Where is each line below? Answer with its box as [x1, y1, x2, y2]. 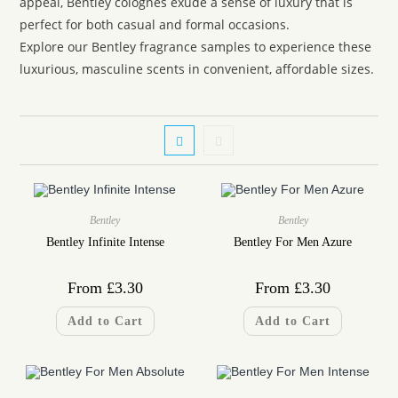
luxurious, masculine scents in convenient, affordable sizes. [20, 60, 375, 77]
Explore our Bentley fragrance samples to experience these [20, 37, 372, 55]
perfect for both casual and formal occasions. [20, 15, 291, 33]
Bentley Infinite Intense [45, 235, 164, 249]
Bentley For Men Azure [234, 235, 353, 249]
